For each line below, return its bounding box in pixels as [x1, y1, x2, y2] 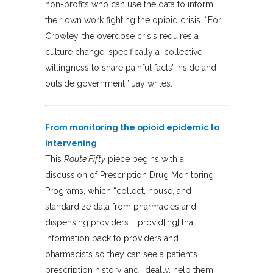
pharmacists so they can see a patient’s [45, 249, 197, 259]
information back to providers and [45, 233, 179, 243]
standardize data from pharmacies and [45, 201, 196, 211]
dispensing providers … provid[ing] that [45, 217, 196, 227]
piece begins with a [105, 154, 184, 164]
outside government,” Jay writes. [45, 78, 172, 88]
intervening [45, 138, 97, 148]
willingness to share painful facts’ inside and [45, 62, 216, 73]
